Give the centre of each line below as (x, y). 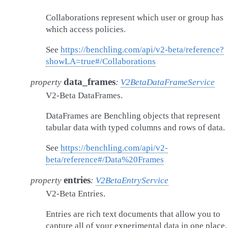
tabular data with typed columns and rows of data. (135, 127)
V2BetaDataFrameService (168, 82)
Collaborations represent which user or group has (135, 18)
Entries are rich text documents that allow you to (133, 214)
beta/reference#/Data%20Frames (105, 160)
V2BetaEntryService (132, 180)
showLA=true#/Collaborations (101, 61)
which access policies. (86, 29)
